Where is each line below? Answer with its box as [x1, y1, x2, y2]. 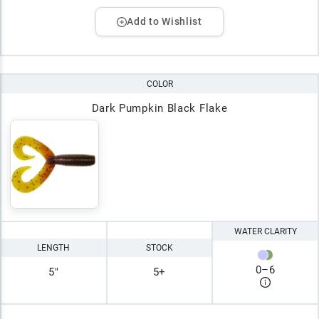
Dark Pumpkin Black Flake [91, 102, 228, 115]
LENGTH [37, 242, 70, 253]
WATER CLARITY [234, 226, 297, 237]
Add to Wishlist [127, 16, 202, 28]
